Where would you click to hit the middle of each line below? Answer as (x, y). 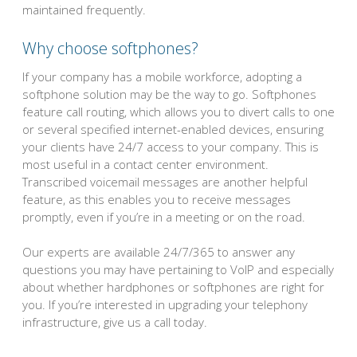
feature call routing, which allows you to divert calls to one (178, 111)
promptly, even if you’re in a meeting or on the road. (164, 216)
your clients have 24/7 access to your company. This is (171, 146)
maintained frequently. (84, 10)
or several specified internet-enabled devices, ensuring (173, 129)
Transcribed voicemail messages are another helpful (165, 181)
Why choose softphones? (110, 48)
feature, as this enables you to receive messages (157, 199)
